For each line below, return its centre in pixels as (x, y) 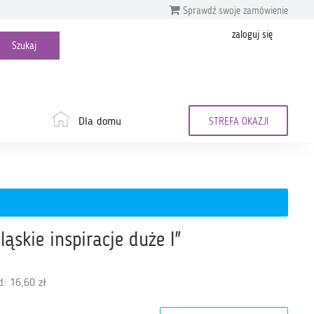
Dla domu (100, 122)
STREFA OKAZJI (238, 122)
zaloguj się (252, 35)
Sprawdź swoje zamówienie (234, 11)
